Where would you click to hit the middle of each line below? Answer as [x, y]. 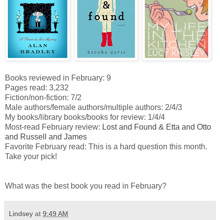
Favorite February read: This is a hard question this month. [106, 146]
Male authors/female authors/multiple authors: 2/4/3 [94, 107]
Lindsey [21, 213]
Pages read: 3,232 [37, 87]
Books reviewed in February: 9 [58, 78]
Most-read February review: [54, 127]
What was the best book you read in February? [86, 186]
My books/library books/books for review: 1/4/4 [85, 117]
